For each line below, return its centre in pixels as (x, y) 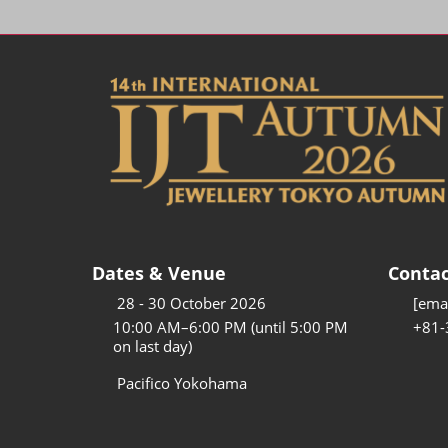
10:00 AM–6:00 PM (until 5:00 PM (230, 326)
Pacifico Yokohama (182, 382)
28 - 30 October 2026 (191, 302)
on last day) (152, 345)
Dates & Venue (159, 272)
